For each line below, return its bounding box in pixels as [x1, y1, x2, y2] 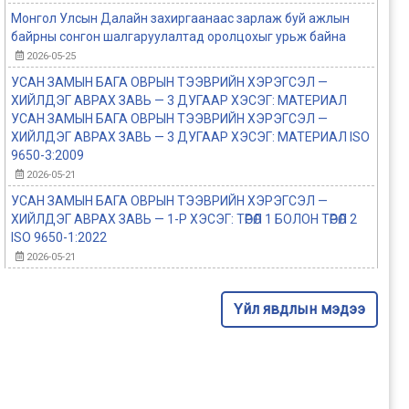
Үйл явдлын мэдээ [233, 299, 365, 318]
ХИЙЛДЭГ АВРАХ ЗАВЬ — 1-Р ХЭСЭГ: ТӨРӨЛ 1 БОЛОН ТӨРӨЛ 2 [10, 211, 357, 226]
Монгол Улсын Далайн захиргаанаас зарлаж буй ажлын [10, 10, 350, 26]
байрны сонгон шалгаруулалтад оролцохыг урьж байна [10, 28, 346, 44]
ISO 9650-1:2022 [10, 229, 107, 245]
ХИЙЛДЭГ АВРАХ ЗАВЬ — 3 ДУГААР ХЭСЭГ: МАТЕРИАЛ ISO [10, 129, 370, 144]
